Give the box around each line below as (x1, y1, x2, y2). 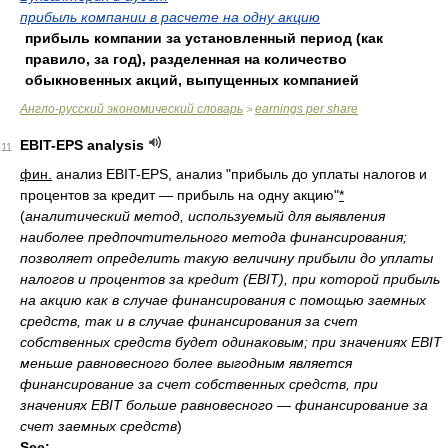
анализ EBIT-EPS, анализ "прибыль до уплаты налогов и (52, 166, 427, 182)
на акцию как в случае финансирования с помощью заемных (20, 292, 426, 308)
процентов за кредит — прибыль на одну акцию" (20, 187, 339, 203)
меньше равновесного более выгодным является (20, 355, 352, 371)
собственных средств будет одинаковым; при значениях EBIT (20, 334, 442, 350)
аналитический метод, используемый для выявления (25, 208, 385, 224)
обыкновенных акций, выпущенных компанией (25, 72, 359, 88)
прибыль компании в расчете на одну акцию (20, 9, 320, 25)
